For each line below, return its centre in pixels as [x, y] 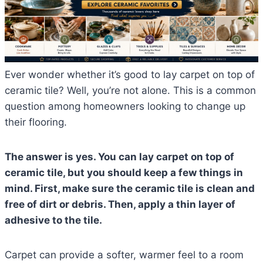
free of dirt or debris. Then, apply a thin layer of [120, 205]
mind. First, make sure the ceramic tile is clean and [130, 189]
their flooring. [36, 122]
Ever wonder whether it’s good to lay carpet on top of [130, 75]
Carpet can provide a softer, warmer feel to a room [124, 255]
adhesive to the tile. [53, 220]
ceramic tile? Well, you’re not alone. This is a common [130, 91]
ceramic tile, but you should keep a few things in [124, 173]
